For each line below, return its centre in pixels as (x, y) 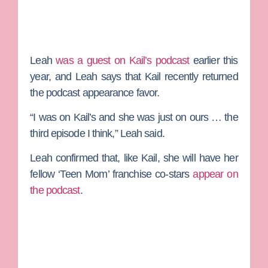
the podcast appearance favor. (95, 92)
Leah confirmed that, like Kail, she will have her (134, 158)
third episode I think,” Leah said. (97, 134)
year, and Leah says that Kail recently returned (134, 76)
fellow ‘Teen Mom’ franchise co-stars (112, 174)
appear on (215, 174)
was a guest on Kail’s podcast (123, 60)
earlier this (214, 60)
